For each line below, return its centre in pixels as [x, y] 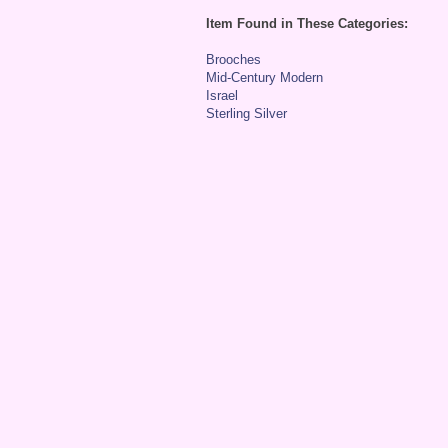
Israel [222, 95]
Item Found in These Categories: [307, 23]
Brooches [233, 59]
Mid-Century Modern [264, 77]
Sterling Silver [246, 113]
